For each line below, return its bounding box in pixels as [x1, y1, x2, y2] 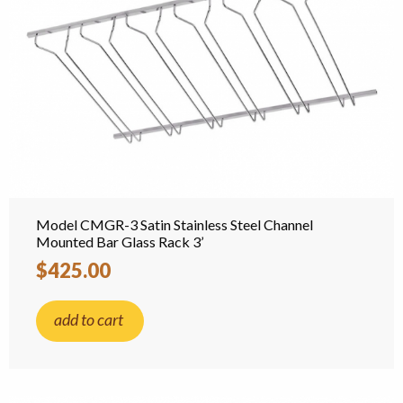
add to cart [54, 309, 123, 329]
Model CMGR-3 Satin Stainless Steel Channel [36, 216, 313, 233]
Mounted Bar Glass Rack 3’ [36, 233, 203, 250]
